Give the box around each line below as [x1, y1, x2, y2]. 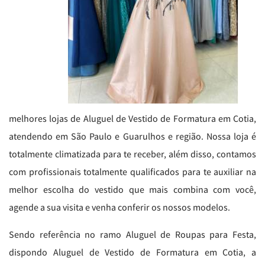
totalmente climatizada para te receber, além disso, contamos [9, 148, 256, 160]
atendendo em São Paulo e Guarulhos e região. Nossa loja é [9, 130, 256, 142]
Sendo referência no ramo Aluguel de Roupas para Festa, [9, 228, 256, 240]
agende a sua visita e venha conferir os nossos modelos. [9, 201, 230, 213]
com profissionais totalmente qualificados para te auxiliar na [9, 166, 256, 177]
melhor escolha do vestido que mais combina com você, [9, 183, 256, 195]
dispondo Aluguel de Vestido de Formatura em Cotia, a [9, 246, 256, 258]
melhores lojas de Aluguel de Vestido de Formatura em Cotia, [9, 112, 256, 124]
